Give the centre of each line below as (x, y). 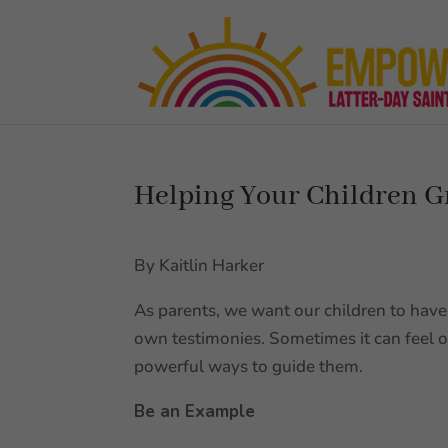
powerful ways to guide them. (249, 366)
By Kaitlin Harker (201, 265)
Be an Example (197, 411)
